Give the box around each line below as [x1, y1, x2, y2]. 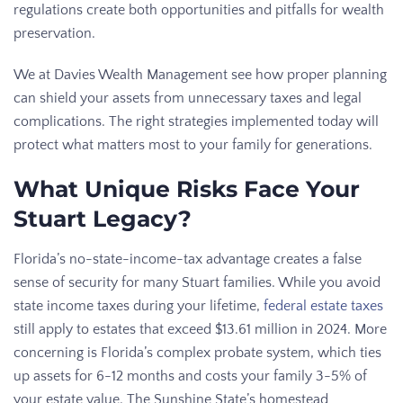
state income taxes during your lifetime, [13, 298, 264, 315]
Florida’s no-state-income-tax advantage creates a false [13, 251, 362, 268]
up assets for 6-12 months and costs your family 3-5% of [13, 368, 367, 385]
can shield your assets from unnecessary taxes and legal [13, 90, 362, 107]
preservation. [13, 25, 95, 42]
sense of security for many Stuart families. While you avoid [13, 274, 381, 291]
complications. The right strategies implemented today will [13, 113, 379, 130]
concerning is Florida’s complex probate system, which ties [13, 345, 381, 362]
